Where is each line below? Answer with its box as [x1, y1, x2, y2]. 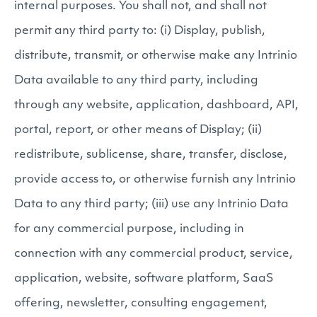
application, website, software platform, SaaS [14, 273, 274, 284]
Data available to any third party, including [14, 75, 258, 86]
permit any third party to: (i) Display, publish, [14, 25, 265, 37]
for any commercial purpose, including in [14, 224, 244, 235]
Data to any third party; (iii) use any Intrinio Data [14, 199, 289, 210]
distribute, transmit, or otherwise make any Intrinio [14, 50, 297, 62]
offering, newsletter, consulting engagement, [14, 298, 267, 309]
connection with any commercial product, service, [14, 248, 293, 260]
